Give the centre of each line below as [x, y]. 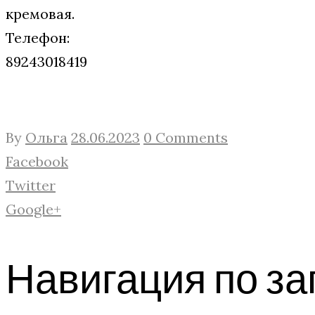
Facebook [37, 161]
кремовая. [40, 13]
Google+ [33, 209]
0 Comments [186, 137]
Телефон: [38, 37]
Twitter [31, 185]
